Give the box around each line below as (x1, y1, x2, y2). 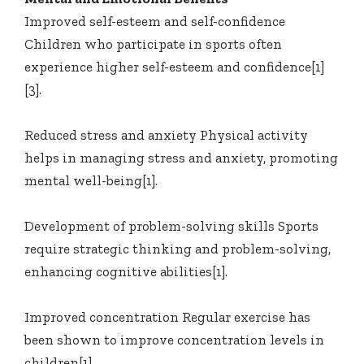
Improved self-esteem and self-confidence (24, 13, 285, 30)
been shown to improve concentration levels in (24, 331, 324, 349)
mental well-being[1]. (24, 172, 158, 189)
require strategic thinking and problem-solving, (24, 240, 331, 258)
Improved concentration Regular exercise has (24, 309, 310, 326)
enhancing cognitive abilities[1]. (24, 263, 227, 280)
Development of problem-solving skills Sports (24, 218, 318, 235)
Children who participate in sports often (24, 36, 282, 53)
